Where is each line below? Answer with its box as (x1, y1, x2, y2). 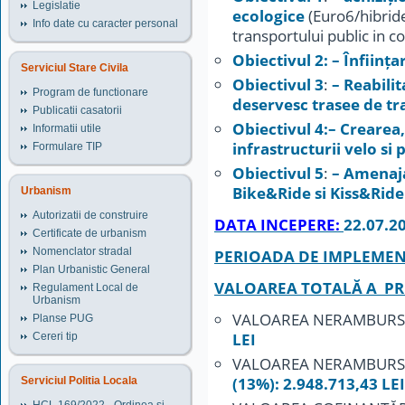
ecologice (232, 5, 308, 26)
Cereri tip (33, 330, 78, 343)
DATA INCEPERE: (214, 213, 340, 235)
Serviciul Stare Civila (21, 61, 128, 74)
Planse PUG (33, 312, 93, 325)
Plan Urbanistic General (33, 263, 150, 276)
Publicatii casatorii (33, 104, 122, 117)
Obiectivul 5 (232, 162, 324, 184)
